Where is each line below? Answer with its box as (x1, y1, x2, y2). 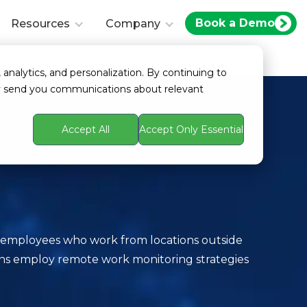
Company (106, 17, 160, 30)
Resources (11, 17, 70, 30)
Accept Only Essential (139, 123, 243, 136)
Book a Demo (195, 16, 275, 30)
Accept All (62, 123, 110, 136)
